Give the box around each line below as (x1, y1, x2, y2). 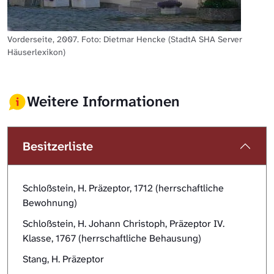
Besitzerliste (23, 138, 93, 154)
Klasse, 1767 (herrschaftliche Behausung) (23, 231, 201, 245)
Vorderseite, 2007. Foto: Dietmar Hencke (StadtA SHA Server (7, 33, 242, 45)
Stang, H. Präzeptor (23, 252, 104, 265)
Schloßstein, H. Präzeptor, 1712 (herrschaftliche (23, 181, 224, 194)
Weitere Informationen (27, 92, 180, 111)
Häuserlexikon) (7, 46, 65, 57)
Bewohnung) (23, 196, 77, 209)
